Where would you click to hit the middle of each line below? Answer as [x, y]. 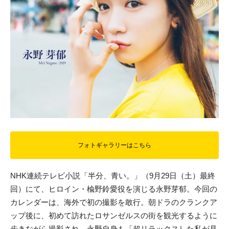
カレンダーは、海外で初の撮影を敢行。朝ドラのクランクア [114, 202]
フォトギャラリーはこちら [114, 145]
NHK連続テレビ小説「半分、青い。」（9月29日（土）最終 [113, 176]
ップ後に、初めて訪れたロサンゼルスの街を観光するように [114, 216]
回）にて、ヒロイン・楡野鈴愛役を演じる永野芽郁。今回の [114, 189]
